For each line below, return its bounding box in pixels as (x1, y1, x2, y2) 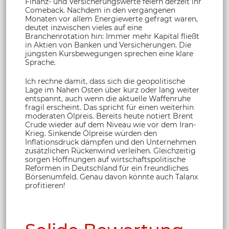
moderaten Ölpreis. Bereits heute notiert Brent (25, 111, 193, 121)
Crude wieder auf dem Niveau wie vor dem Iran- (25, 120, 196, 129)
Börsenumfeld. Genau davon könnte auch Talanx (25, 172, 198, 181)
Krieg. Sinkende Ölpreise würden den (25, 128, 157, 138)
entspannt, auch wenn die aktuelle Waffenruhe (25, 94, 191, 103)
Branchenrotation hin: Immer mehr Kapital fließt (25, 31, 199, 41)
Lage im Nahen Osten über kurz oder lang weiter (25, 85, 199, 95)
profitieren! (25, 180, 65, 190)
